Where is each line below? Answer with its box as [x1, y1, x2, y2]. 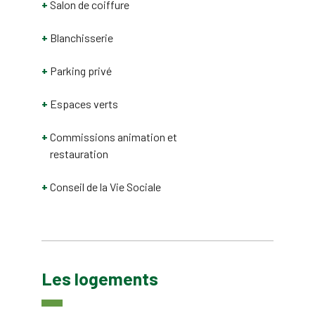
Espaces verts [50, 97, 118, 110]
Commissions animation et [50, 130, 177, 143]
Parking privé [50, 64, 112, 77]
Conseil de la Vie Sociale [50, 180, 161, 193]
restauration [50, 147, 108, 160]
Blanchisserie [50, 31, 113, 44]
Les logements [41, 267, 158, 289]
